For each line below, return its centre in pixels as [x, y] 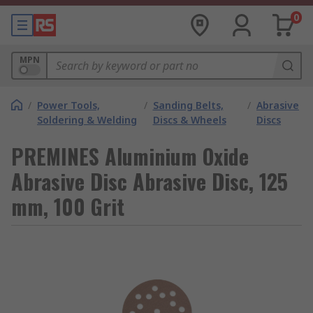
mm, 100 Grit [68, 206]
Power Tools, [68, 105]
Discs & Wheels [189, 120]
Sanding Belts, [188, 105]
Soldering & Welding [87, 120]
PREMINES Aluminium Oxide [130, 156]
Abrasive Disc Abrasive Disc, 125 [150, 181]
